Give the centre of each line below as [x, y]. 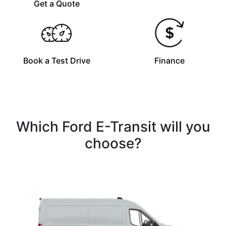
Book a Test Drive [56, 60]
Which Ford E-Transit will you [113, 126]
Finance [169, 60]
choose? [113, 143]
